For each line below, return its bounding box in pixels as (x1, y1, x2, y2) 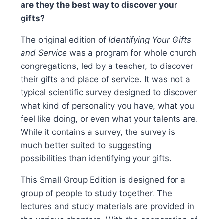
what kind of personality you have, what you (21, 100, 194, 110)
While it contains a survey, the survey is (21, 127, 175, 137)
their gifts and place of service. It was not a (21, 74, 190, 84)
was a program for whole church (67, 47, 196, 58)
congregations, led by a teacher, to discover (21, 61, 193, 71)
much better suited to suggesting (21, 140, 151, 150)
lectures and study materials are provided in (21, 201, 194, 211)
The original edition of (21, 34, 109, 44)
